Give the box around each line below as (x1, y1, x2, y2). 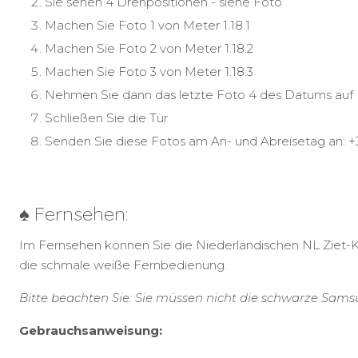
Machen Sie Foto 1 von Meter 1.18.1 (45, 18, 250, 34)
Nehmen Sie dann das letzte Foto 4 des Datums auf (45, 87, 353, 103)
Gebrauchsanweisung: (19, 323, 165, 339)
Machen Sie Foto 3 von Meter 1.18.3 (45, 64, 253, 80)
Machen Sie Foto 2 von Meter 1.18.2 (45, 41, 253, 57)
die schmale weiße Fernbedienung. (19, 257, 227, 273)
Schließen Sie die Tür (45, 110, 168, 126)
